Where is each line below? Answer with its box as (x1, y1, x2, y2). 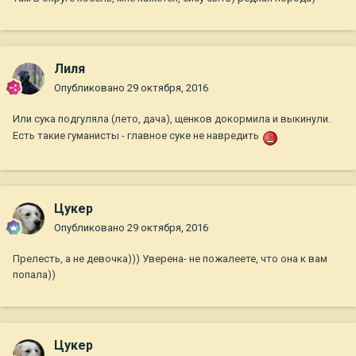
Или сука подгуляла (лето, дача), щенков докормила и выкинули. (13, 113, 331, 126)
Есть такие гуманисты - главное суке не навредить (13, 130, 259, 142)
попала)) (13, 269, 56, 281)
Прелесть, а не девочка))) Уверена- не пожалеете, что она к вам (13, 253, 327, 265)
